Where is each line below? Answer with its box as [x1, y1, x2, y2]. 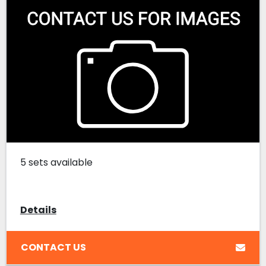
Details [20, 203, 56, 217]
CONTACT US [20, 240, 86, 254]
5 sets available [20, 156, 93, 170]
